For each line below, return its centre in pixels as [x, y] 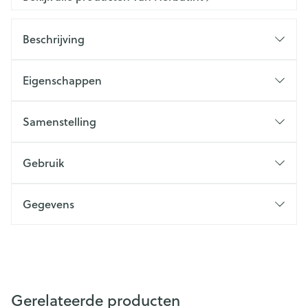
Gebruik [43, 163]
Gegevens [48, 204]
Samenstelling [59, 121]
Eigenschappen [62, 80]
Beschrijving [54, 39]
